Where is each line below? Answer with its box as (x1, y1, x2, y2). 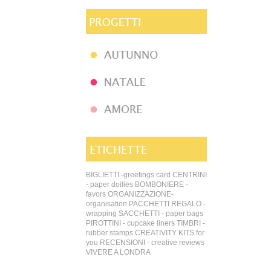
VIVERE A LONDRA (86, 248, 151, 256)
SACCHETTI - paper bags (119, 209, 203, 218)
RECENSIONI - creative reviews (100, 238, 204, 247)
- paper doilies (86, 180, 133, 189)
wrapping (86, 209, 117, 218)
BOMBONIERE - (135, 180, 188, 189)
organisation (86, 200, 127, 208)
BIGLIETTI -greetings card (86, 171, 171, 179)
